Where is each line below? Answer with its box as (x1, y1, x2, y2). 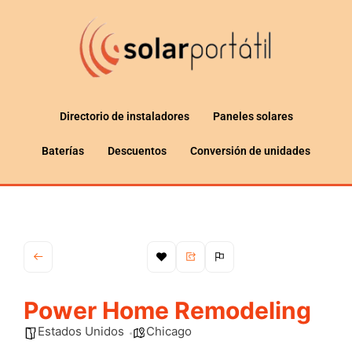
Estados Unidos (38, 323, 124, 339)
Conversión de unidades (190, 144, 310, 157)
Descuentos (108, 144, 167, 157)
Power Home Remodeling (24, 295, 311, 324)
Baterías (42, 144, 84, 157)
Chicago (146, 323, 192, 339)
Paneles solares (212, 109, 293, 123)
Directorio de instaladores (59, 109, 189, 123)
